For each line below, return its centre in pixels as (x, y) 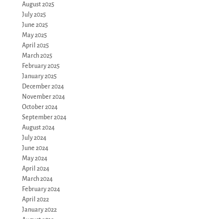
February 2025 (41, 66)
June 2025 (35, 25)
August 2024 (38, 128)
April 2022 (35, 199)
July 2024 (34, 138)
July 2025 (34, 15)
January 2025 (39, 76)
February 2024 (41, 189)
